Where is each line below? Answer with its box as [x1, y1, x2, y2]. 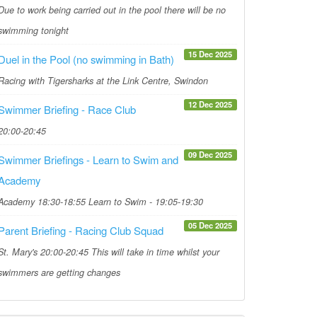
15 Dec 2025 [188, 47, 233, 59]
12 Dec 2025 [188, 98, 233, 110]
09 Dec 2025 [188, 148, 233, 160]
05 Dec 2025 [188, 219, 233, 231]
